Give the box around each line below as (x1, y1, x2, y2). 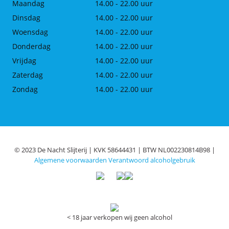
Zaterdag (12, 70, 43, 80)
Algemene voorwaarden (34, 155, 107, 165)
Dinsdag (12, 12, 40, 22)
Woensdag (12, 27, 48, 37)
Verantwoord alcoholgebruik (108, 155, 195, 165)
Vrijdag (12, 55, 36, 65)
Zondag (12, 84, 38, 94)
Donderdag (12, 41, 51, 51)
